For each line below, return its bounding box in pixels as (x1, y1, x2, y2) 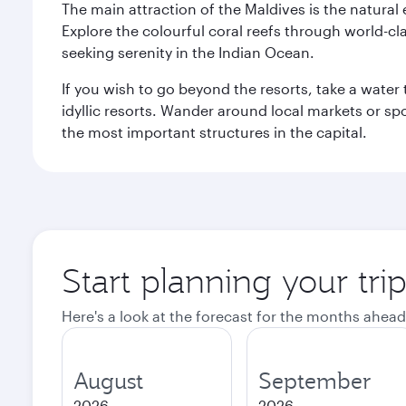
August (73, 366, 143, 395)
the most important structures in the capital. (62, 123, 367, 140)
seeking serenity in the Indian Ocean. (62, 43, 314, 61)
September (258, 366, 372, 395)
